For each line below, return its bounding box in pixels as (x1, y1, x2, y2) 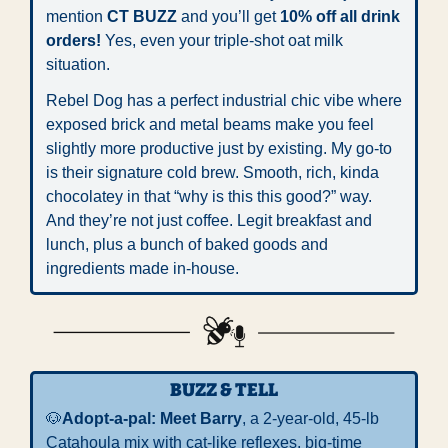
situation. (46, 55, 110, 73)
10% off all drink (280, 7, 400, 25)
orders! (46, 31, 101, 49)
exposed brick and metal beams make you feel (46, 115, 374, 133)
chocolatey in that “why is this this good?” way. (46, 187, 372, 205)
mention (46, 7, 107, 25)
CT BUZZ (107, 7, 177, 25)
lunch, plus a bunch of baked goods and (46, 235, 328, 253)
